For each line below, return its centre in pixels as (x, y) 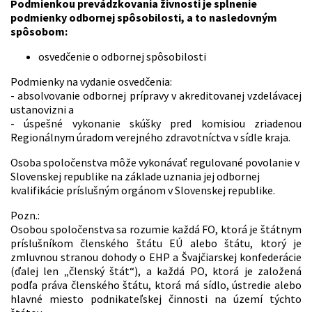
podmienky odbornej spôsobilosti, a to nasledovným (144, 18)
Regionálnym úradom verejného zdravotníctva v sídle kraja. (150, 138)
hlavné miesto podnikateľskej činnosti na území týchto (156, 299)
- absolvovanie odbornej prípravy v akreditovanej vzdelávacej (156, 96)
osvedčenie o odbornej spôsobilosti (122, 57)
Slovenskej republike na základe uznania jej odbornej (135, 177)
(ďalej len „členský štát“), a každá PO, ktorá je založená (156, 271)
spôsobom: (39, 32)
